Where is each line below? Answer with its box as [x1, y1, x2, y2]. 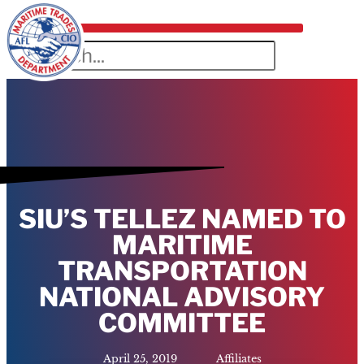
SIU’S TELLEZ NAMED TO [18, 202, 346, 235]
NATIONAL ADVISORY [39, 280, 325, 313]
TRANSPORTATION [57, 254, 307, 287]
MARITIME [111, 228, 253, 261]
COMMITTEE [98, 306, 266, 339]
